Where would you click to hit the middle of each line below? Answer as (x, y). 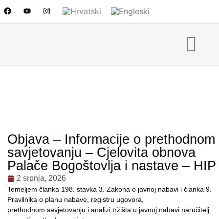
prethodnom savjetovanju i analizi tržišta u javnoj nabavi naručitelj (108, 209)
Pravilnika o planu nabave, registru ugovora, (76, 199)
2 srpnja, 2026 (41, 178)
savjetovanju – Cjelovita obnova (101, 152)
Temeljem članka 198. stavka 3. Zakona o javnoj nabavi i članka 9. (109, 189)
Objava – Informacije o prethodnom (111, 139)
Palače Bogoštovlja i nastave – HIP (112, 165)
